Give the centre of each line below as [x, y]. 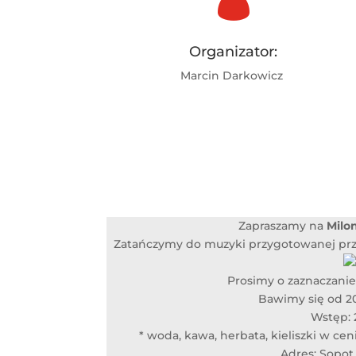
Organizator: [234, 51]
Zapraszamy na [282, 225]
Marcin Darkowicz [234, 75]
